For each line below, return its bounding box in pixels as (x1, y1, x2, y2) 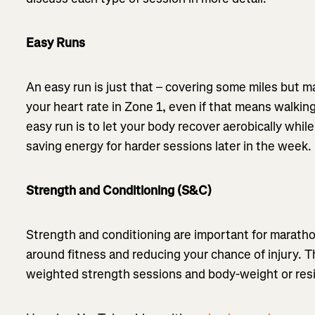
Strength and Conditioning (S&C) (26, 182, 212, 200)
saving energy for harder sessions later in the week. (26, 138, 312, 155)
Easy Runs (26, 34, 86, 52)
